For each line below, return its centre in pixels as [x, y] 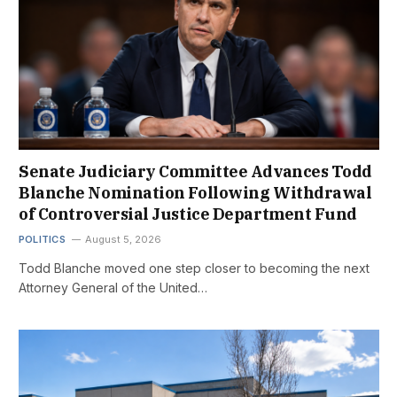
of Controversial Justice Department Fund [188, 214]
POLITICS [42, 239]
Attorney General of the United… [113, 287]
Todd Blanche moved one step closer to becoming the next [194, 268]
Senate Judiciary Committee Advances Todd [195, 171]
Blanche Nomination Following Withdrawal [195, 192]
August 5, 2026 [123, 239]
